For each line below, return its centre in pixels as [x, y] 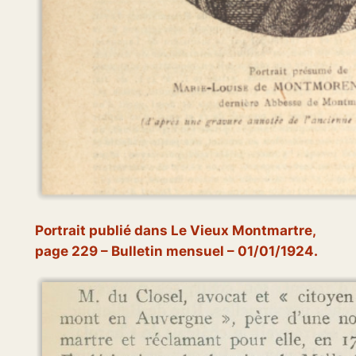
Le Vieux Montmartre [241, 231]
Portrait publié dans [103, 231]
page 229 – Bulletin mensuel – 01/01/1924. [176, 252]
